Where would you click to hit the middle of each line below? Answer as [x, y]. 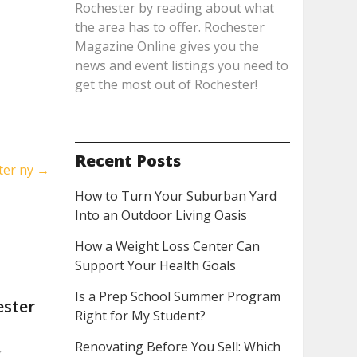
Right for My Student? [140, 316]
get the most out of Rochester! [166, 84]
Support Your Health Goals [155, 265]
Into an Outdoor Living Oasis [161, 215]
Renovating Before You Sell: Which [177, 347]
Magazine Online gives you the [167, 46]
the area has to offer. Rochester [169, 27]
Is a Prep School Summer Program [177, 296]
